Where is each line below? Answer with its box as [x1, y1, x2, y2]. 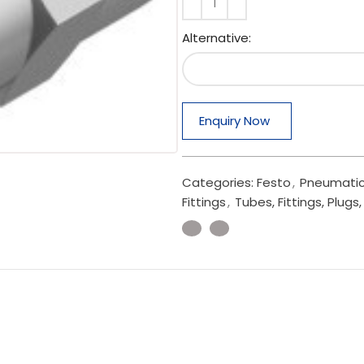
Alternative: [182, 29, 251, 46]
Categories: [182, 174, 253, 191]
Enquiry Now [199, 112, 270, 129]
